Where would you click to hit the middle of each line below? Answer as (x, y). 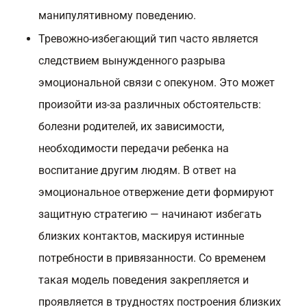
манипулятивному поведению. (117, 15)
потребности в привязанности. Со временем (152, 258)
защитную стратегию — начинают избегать (150, 214)
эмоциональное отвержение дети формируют (156, 192)
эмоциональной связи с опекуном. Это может (157, 83)
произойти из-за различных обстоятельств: (150, 105)
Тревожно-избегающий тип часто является (148, 39)
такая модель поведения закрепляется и (144, 280)
